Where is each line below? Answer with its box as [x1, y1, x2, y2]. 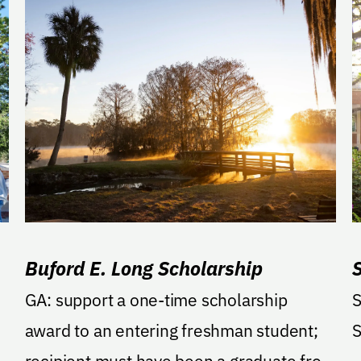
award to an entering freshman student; [24, 319, 318, 342]
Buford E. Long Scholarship [24, 255, 263, 282]
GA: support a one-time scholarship [24, 288, 288, 312]
